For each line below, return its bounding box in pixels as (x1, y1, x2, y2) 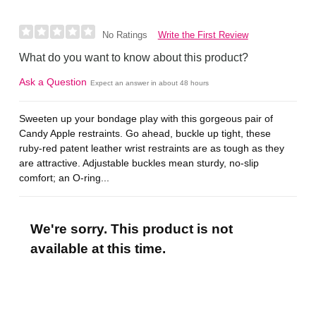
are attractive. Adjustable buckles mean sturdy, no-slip (19, 157, 260, 169)
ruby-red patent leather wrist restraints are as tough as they (19, 142, 285, 154)
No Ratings (102, 30, 147, 41)
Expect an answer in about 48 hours (90, 78, 209, 87)
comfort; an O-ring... (19, 172, 110, 184)
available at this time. (30, 241, 166, 257)
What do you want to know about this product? (19, 51, 249, 63)
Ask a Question (19, 75, 87, 87)
